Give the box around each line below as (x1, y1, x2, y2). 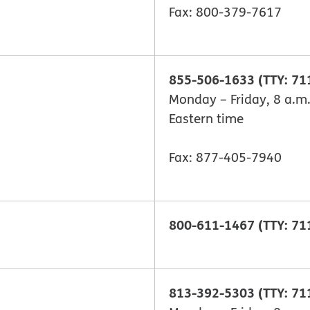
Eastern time (169, 109, 244, 127)
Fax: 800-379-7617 (169, 2, 282, 21)
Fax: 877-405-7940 (169, 148, 282, 167)
